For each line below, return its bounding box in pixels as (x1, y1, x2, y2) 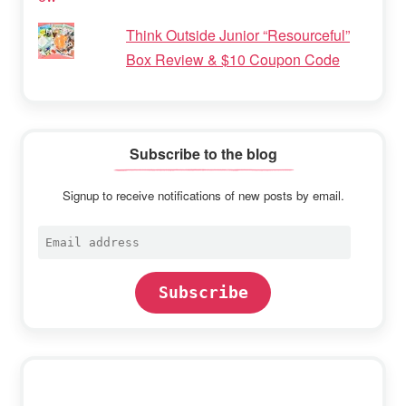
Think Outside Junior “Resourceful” (126, 24, 350, 46)
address (37, 246, 89, 261)
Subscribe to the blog (129, 143, 277, 165)
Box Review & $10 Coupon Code (126, 49, 340, 71)
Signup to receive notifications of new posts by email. (62, 187, 344, 205)
